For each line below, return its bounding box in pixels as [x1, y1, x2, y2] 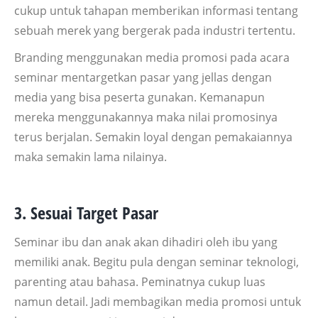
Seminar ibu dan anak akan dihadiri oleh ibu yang [14, 234, 278, 250]
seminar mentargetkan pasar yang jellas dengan [14, 69, 272, 85]
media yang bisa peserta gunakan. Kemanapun [14, 89, 265, 105]
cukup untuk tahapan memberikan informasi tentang [14, 2, 298, 18]
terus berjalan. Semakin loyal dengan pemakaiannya [14, 128, 292, 145]
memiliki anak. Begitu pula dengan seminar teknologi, [14, 253, 299, 270]
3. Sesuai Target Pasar [14, 200, 158, 224]
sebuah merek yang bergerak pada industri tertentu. [14, 22, 295, 38]
